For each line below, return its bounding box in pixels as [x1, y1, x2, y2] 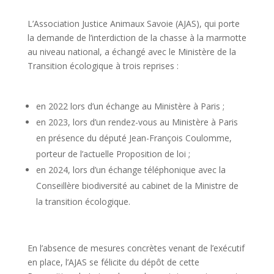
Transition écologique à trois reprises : [27, 60, 181, 72]
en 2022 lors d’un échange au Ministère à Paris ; [35, 100, 224, 113]
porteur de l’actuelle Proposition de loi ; [35, 148, 193, 160]
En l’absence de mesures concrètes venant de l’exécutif [27, 242, 245, 254]
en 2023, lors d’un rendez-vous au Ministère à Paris [35, 116, 238, 128]
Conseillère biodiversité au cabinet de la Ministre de [35, 180, 239, 192]
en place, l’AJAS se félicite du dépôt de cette [27, 256, 199, 268]
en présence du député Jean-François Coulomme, [35, 132, 232, 144]
